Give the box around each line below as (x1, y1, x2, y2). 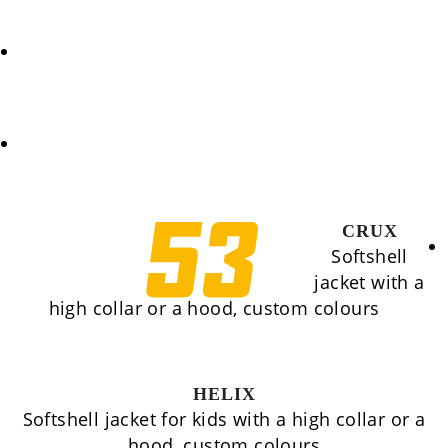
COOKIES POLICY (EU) (20, 135, 182, 154)
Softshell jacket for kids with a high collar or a (22, 407, 426, 431)
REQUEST (20, 43, 89, 62)
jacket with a (314, 270, 425, 294)
